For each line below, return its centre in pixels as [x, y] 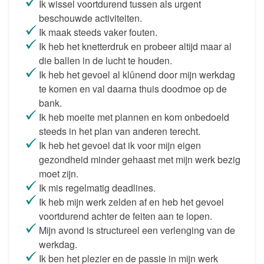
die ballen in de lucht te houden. [105, 60]
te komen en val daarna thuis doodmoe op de [133, 89]
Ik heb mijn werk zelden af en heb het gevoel [131, 202]
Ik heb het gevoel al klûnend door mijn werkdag [137, 75]
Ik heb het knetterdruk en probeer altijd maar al [135, 46]
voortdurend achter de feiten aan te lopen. [126, 216]
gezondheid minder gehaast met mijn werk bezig [140, 159]
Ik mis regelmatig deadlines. [97, 188]
